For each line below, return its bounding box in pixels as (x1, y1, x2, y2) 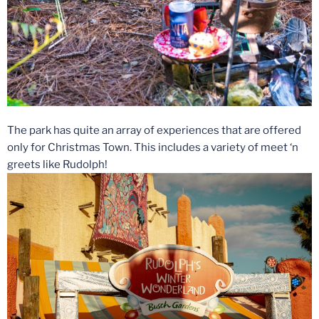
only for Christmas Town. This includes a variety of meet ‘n (7, 141, 298, 155)
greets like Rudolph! (7, 158, 108, 172)
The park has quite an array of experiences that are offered (7, 124, 301, 137)
